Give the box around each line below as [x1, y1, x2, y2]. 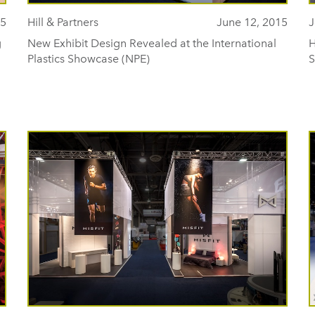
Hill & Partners [27, 15, 98, 29]
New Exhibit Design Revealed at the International [27, 37, 276, 50]
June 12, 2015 [217, 15, 288, 29]
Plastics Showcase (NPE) [27, 52, 150, 65]
